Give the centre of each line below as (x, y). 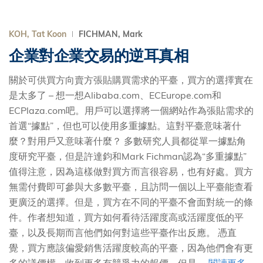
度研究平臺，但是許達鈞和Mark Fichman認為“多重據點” (128, 156)
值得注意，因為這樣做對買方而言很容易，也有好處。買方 (131, 171)
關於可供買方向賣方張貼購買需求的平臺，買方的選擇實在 (131, 80)
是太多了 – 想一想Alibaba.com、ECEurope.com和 (115, 95)
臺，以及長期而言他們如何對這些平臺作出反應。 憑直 (123, 232)
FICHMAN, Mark (111, 34)
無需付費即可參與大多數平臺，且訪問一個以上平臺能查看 (131, 187)
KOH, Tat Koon (38, 34)
